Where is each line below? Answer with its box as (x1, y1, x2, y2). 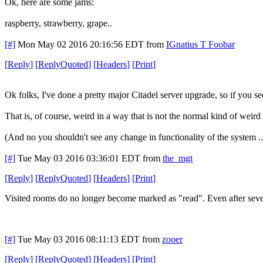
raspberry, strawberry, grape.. (5, 18, 112, 28)
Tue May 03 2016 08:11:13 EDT (18, 234, 140, 244)
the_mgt (163, 153, 193, 163)
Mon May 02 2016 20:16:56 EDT (18, 39, 144, 49)
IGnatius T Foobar (166, 39, 235, 49)
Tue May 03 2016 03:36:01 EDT (18, 153, 140, 163)
